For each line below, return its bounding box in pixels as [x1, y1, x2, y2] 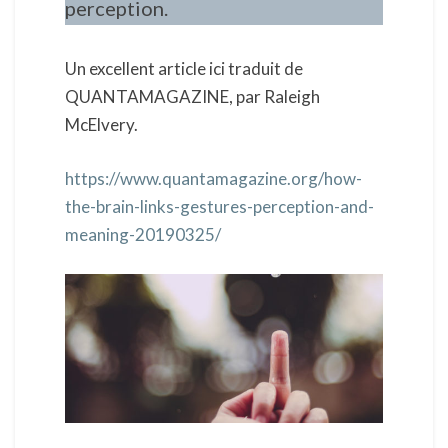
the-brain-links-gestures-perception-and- [65, 195, 374, 217]
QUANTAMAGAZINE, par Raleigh [65, 86, 320, 107]
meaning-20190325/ [65, 223, 221, 245]
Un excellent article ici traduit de [65, 58, 303, 79]
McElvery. [65, 114, 138, 135]
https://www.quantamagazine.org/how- [65, 167, 362, 189]
